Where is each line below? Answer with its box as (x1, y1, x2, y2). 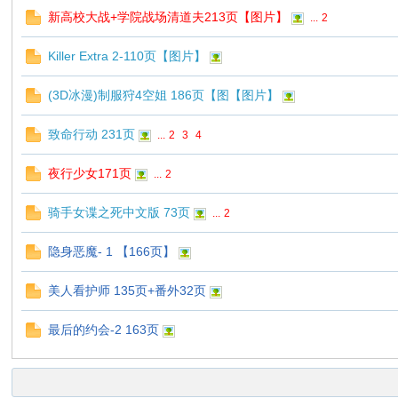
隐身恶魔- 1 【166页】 (48, 244, 176, 259)
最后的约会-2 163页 (48, 322, 160, 337)
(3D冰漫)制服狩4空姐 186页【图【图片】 (48, 88, 280, 102)
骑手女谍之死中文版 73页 (48, 205, 191, 219)
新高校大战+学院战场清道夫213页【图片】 (48, 10, 289, 24)
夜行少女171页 (48, 166, 132, 180)
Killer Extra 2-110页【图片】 (48, 49, 207, 63)
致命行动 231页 (48, 127, 136, 141)
